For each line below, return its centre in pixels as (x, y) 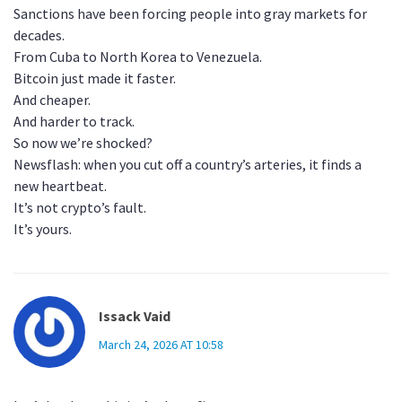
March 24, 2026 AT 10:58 (161, 345)
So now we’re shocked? (83, 143)
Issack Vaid (135, 316)
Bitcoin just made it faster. (95, 79)
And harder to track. (74, 122)
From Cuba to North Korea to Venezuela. (138, 57)
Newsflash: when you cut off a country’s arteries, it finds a (188, 165)
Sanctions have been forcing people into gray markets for (190, 14)
